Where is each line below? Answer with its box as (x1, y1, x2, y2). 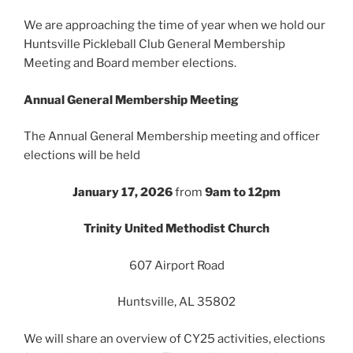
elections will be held (24, 148, 140, 163)
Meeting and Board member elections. (24, 56, 239, 71)
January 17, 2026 (72, 184, 173, 199)
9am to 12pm (205, 184, 281, 199)
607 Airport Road (128, 258, 225, 273)
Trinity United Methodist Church (84, 221, 269, 236)
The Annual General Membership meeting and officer (24, 129, 320, 144)
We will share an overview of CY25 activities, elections (24, 331, 325, 346)
